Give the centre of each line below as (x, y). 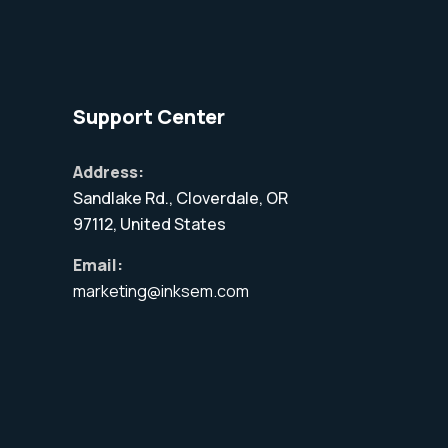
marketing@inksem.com (160, 291)
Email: (97, 265)
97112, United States (149, 224)
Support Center (148, 116)
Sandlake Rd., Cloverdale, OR (180, 198)
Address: (108, 172)
